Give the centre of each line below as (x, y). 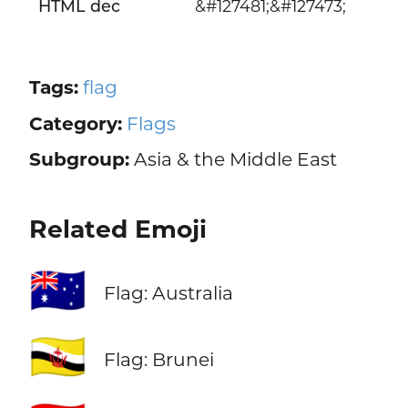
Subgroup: (79, 159)
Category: (75, 123)
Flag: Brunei (158, 360)
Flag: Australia (168, 293)
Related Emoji (117, 229)
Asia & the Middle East (233, 159)
